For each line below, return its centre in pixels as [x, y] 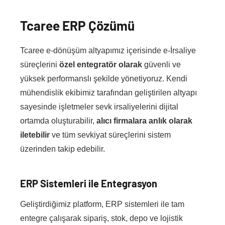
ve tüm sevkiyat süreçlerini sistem [110, 135]
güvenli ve [161, 65]
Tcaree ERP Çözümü [77, 26]
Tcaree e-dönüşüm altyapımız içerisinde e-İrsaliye [108, 51]
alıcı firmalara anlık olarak [144, 121]
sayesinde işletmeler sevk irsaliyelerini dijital [99, 107]
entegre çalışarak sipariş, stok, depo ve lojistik [101, 218]
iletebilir [35, 135]
